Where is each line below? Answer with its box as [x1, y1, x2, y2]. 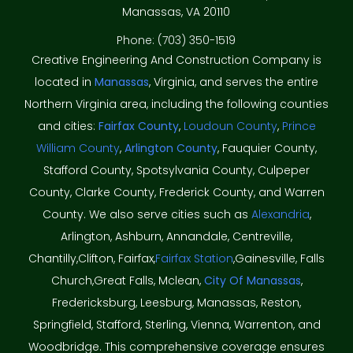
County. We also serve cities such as [42, 206, 251, 222]
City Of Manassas [203, 272, 301, 288]
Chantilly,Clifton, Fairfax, [28, 250, 155, 266]
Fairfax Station [155, 250, 233, 266]
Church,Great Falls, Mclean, [50, 272, 204, 288]
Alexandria [251, 206, 310, 222]
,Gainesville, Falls [233, 250, 325, 266]
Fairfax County [98, 117, 179, 134]
